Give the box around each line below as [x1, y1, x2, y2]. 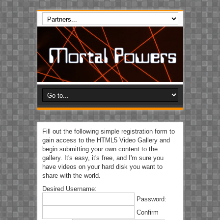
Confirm [136, 209, 159, 217]
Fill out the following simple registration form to [42, 128, 175, 136]
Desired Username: [42, 185, 97, 193]
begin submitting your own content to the [42, 145, 158, 153]
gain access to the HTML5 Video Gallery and [42, 137, 170, 144]
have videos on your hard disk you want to [42, 163, 163, 171]
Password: [136, 195, 166, 203]
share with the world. [42, 172, 101, 180]
